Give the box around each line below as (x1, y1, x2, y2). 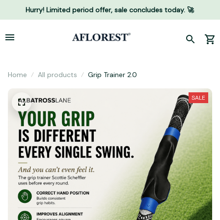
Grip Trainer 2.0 (88, 70, 137, 79)
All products (38, 70, 77, 79)
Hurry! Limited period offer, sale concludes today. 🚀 (26, 5, 194, 14)
